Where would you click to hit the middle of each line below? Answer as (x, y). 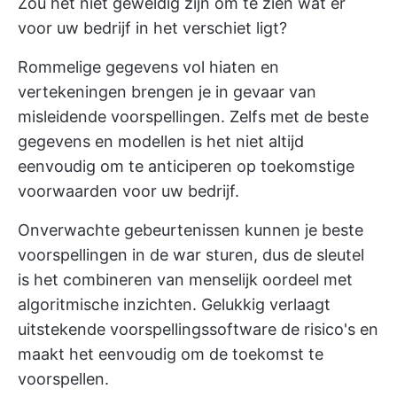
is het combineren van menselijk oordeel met (185, 280)
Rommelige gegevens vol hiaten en (148, 67)
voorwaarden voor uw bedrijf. (128, 191)
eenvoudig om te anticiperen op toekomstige (186, 166)
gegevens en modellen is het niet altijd (161, 141)
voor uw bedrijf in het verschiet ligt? (152, 28)
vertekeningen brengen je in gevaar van (167, 92)
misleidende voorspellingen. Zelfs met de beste (193, 117)
